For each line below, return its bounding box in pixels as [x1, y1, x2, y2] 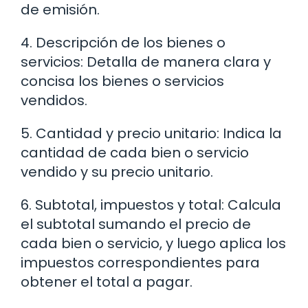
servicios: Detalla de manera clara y [21, 52, 271, 71]
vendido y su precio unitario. [21, 162, 213, 181]
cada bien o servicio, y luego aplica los [21, 233, 286, 253]
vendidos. [21, 90, 87, 110]
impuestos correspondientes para [21, 252, 260, 272]
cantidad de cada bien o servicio [21, 142, 249, 162]
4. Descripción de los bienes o [21, 32, 225, 52]
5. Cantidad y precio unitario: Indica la [21, 123, 282, 143]
